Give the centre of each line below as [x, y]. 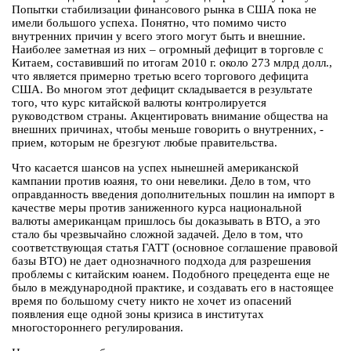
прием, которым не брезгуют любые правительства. [145, 143]
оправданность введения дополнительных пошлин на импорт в [173, 195]
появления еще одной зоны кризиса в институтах [138, 315]
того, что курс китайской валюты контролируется [139, 103]
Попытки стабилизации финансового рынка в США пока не [164, 10]
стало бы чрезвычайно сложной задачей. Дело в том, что [157, 235]
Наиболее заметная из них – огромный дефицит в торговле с [168, 50]
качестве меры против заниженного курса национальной [157, 208]
